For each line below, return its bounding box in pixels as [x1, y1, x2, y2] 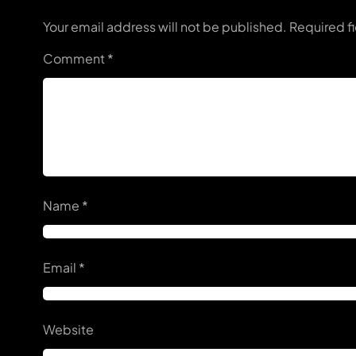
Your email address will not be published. [43, 17, 287, 35]
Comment [43, 49, 107, 67]
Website [43, 320, 94, 338]
